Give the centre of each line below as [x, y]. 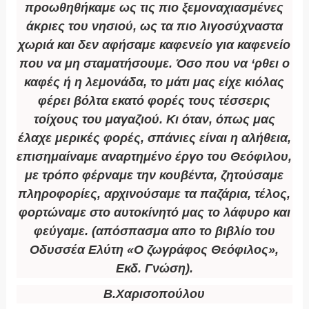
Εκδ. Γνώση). [154, 269]
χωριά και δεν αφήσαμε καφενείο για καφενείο [154, 45]
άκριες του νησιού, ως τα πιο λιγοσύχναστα [154, 27]
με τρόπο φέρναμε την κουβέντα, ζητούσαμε [154, 176]
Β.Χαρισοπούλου [154, 294]
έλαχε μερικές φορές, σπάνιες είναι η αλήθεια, [154, 138]
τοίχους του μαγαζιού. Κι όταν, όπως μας [154, 120]
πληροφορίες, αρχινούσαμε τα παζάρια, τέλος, [154, 194]
